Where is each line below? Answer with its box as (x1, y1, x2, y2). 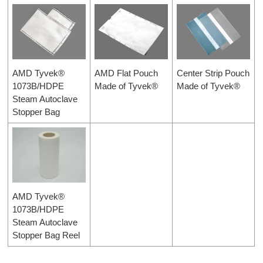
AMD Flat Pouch (95, 68, 159, 79)
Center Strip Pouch (177, 68, 250, 79)
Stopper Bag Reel (12, 230, 80, 241)
